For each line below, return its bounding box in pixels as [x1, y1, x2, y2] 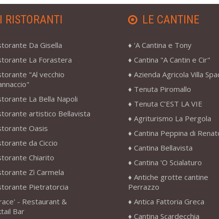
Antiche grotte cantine [133, 172, 208, 182]
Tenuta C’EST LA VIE [133, 98, 202, 109]
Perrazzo [128, 181, 159, 192]
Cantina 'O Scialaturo [133, 157, 202, 167]
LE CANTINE [142, 12, 199, 26]
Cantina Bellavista [133, 142, 193, 153]
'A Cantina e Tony [133, 40, 192, 50]
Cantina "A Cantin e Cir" [133, 54, 210, 65]
